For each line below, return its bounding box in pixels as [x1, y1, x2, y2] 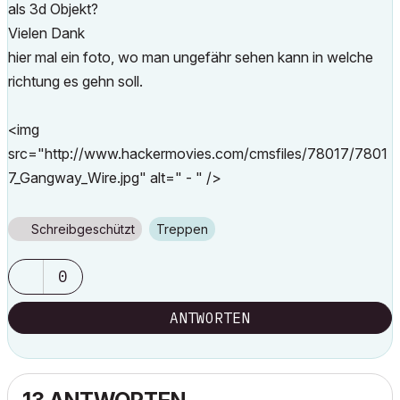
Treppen [164, 221, 208, 237]
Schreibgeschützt [31, 221, 135, 237]
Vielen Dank [8, 24, 85, 42]
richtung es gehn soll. [8, 72, 143, 90]
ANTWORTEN [170, 309, 250, 327]
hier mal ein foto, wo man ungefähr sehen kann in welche [8, 48, 373, 66]
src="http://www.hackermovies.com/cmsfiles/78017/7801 [8, 145, 387, 162]
